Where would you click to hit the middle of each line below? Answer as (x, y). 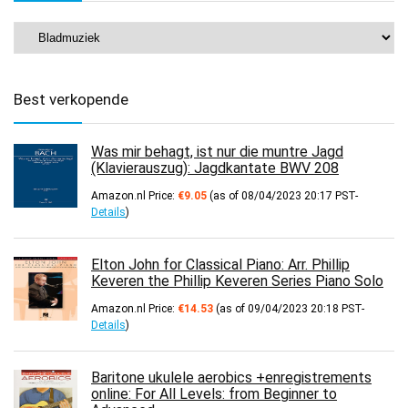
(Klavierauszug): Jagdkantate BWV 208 (215, 168)
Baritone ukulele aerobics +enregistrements (231, 377)
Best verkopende (71, 99)
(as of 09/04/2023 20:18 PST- (289, 308)
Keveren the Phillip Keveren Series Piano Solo (237, 280)
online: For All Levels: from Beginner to (214, 393)
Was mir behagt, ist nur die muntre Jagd (217, 151)
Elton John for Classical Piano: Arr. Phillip (220, 264)
